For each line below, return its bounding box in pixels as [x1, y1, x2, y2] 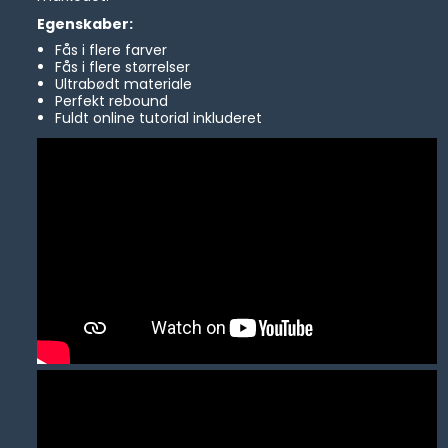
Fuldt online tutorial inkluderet [54, 108, 262, 129]
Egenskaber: [37, 14, 134, 35]
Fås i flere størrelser [54, 57, 190, 78]
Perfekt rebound [54, 91, 168, 112]
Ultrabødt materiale [54, 74, 192, 95]
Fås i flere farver [54, 40, 167, 61]
